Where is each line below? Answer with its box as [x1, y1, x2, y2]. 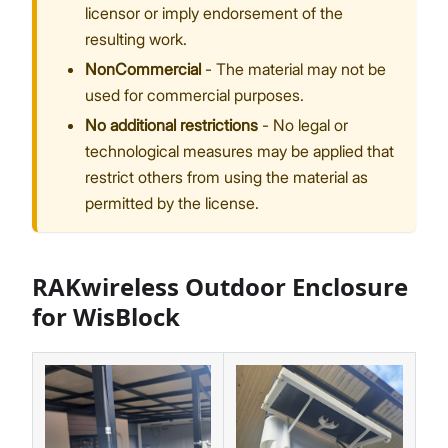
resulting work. [85, 29, 187, 50]
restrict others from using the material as [85, 167, 368, 188]
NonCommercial [85, 59, 201, 80]
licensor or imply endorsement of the [85, 3, 343, 24]
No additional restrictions [85, 115, 258, 136]
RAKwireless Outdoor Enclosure [32, 270, 408, 304]
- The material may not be [201, 59, 386, 80]
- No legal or [258, 115, 348, 136]
